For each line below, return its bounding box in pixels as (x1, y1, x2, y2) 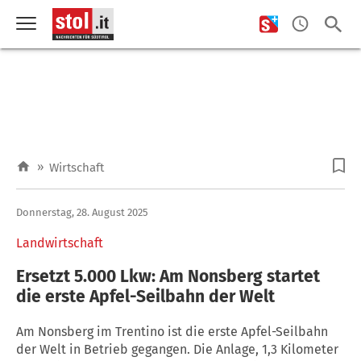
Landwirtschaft (16, 234, 103, 251)
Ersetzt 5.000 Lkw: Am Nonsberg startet (16, 265, 320, 287)
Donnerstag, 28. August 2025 (16, 205, 148, 218)
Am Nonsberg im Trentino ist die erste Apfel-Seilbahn (16, 323, 328, 339)
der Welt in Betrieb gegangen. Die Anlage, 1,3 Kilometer (16, 341, 338, 357)
